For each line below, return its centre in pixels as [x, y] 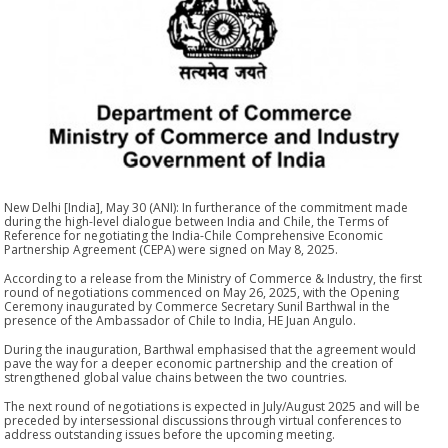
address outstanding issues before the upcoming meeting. [170, 434]
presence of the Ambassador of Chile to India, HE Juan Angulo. [180, 320]
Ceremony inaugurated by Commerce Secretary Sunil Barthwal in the [197, 306]
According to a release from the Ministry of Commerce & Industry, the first [213, 278]
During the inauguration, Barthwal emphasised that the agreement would [210, 349]
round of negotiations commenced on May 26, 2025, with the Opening [202, 292]
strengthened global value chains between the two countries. [176, 377]
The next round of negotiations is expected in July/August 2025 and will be [212, 406]
